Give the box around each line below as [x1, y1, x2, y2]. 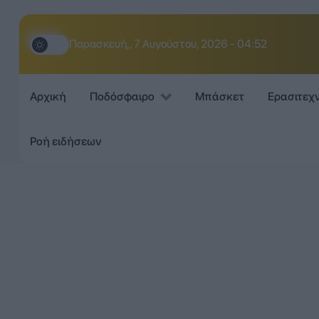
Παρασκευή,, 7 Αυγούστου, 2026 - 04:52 [68, 37, 267, 51]
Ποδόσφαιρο [89, 90, 155, 104]
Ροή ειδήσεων [29, 134, 101, 148]
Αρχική [29, 90, 66, 104]
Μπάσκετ [194, 90, 244, 104]
